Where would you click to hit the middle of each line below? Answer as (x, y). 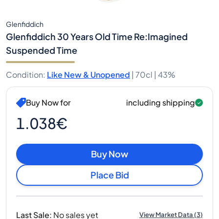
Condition (24, 75)
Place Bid (109, 175)
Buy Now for (48, 102)
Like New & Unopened (88, 75)
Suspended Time (42, 50)
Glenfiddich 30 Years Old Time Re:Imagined (97, 36)
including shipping (161, 102)
